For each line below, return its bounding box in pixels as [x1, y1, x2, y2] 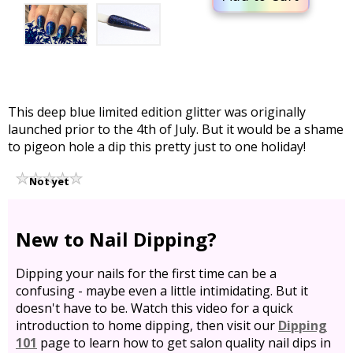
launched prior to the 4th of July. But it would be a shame [8, 120, 344, 138]
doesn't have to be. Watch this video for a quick [16, 299, 293, 318]
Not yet [29, 173, 69, 188]
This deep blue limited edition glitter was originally [8, 102, 306, 121]
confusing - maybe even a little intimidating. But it [16, 282, 308, 300]
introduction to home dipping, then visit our [16, 317, 278, 335]
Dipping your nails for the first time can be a [16, 265, 277, 283]
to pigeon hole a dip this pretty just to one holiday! [8, 137, 309, 155]
